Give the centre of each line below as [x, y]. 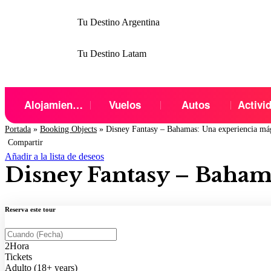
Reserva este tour [30, 209]
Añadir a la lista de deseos [54, 156]
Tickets [18, 256]
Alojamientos [78, 104]
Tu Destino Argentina [119, 22]
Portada [18, 129]
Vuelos [125, 104]
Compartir [25, 142]
